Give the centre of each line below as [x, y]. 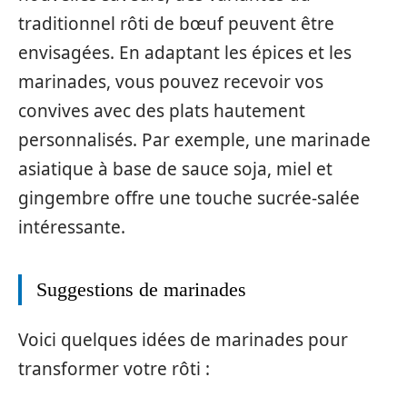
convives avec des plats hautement [162, 110]
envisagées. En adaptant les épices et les [185, 52]
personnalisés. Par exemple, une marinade [194, 139]
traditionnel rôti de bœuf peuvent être [176, 23]
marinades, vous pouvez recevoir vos [171, 81]
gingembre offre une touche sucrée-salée [189, 198]
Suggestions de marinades [141, 289]
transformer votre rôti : [114, 369]
